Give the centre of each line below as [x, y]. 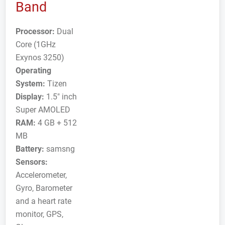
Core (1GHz [36, 44]
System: [30, 84]
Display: [30, 97]
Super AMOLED [43, 110]
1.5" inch [61, 97]
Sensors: [32, 162]
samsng [60, 149]
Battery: [30, 149]
